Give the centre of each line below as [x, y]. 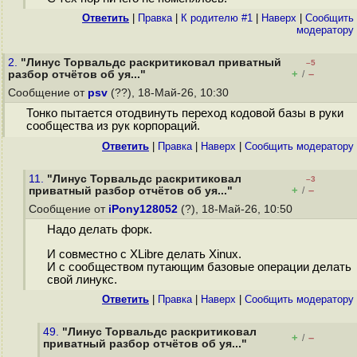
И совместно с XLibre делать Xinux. [144, 255]
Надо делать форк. [99, 230]
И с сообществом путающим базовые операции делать [199, 267]
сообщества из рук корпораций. [113, 126]
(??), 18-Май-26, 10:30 [170, 93]
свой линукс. [82, 280]
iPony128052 [143, 209]
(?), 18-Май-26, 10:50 [237, 209]
